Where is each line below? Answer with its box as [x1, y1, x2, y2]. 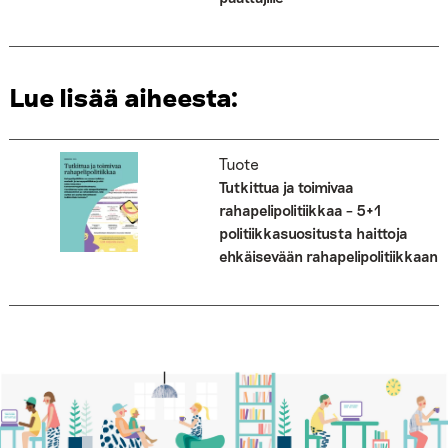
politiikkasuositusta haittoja [218, 224, 408, 243]
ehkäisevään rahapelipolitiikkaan [218, 247, 438, 266]
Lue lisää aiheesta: [8, 81, 239, 113]
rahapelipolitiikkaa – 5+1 [218, 201, 381, 220]
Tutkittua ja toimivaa [218, 178, 354, 197]
